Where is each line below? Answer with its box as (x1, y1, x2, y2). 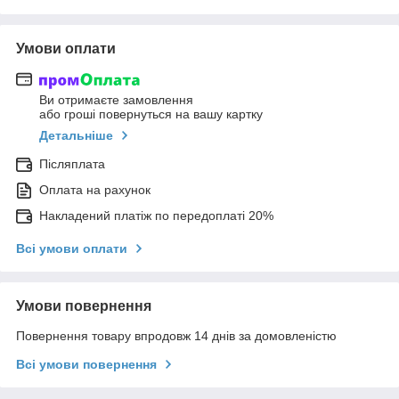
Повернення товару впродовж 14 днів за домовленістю (16, 329, 337, 344)
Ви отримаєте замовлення (39, 93, 193, 108)
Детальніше (39, 128, 113, 143)
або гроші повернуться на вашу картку (39, 107, 263, 122)
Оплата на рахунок (39, 183, 151, 198)
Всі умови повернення (16, 357, 157, 372)
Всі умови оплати (16, 241, 127, 256)
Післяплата (39, 157, 105, 172)
